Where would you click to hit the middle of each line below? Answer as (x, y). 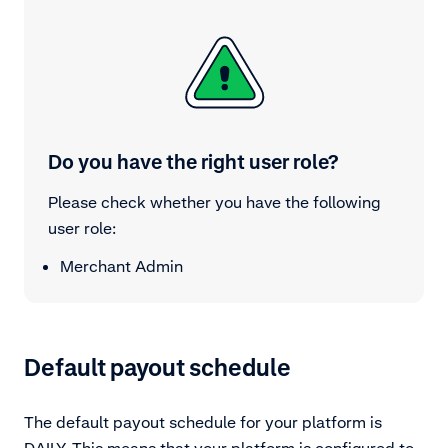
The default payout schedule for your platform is (203, 421)
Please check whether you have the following (214, 201)
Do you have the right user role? (193, 161)
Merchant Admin (121, 265)
